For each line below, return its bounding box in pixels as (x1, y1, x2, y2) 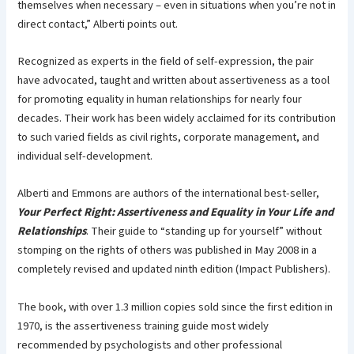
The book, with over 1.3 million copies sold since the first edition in (17, 298, 333, 315)
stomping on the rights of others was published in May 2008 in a (17, 242, 318, 259)
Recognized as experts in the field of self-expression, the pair (17, 53, 314, 70)
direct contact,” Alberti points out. (17, 15, 179, 32)
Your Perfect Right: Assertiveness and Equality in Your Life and (17, 204, 334, 221)
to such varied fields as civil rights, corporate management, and (17, 129, 320, 146)
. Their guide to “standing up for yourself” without (86, 223, 322, 240)
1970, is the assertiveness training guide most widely (17, 317, 269, 334)
